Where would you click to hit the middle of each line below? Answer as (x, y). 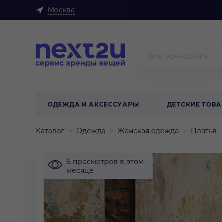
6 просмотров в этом (105, 162)
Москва (61, 10)
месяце (80, 170)
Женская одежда (148, 131)
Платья (203, 131)
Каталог (50, 131)
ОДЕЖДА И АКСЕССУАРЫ (93, 104)
